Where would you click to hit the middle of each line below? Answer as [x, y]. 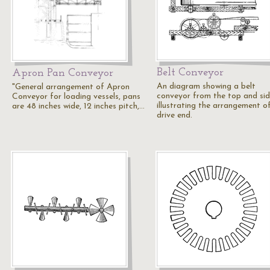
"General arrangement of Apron [71, 87]
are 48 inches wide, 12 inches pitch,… [78, 106]
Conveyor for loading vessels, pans [76, 97]
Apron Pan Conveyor [63, 73]
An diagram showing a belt [206, 86]
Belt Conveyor [190, 73]
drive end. [174, 115]
